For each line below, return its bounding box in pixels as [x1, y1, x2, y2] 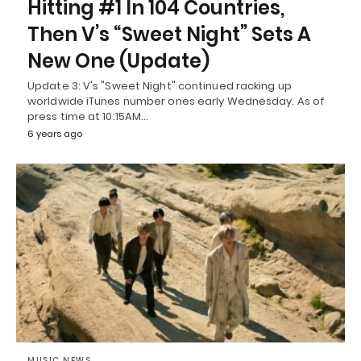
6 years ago [27, 127, 82, 141]
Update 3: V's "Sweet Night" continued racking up [27, 78, 292, 94]
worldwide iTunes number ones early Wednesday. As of [27, 93, 326, 110]
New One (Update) [27, 48, 210, 75]
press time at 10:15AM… [27, 109, 149, 125]
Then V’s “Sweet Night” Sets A [27, 21, 311, 48]
